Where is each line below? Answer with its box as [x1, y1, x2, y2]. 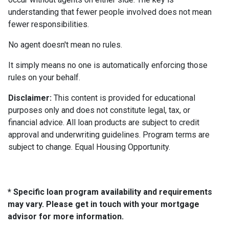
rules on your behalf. [8, 72, 80, 82]
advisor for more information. [8, 211, 124, 221]
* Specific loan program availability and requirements [8, 187, 212, 197]
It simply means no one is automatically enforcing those [8, 60, 208, 70]
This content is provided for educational [52, 93, 195, 103]
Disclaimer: [8, 93, 52, 103]
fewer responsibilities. [8, 19, 89, 29]
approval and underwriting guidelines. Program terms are [8, 129, 210, 140]
